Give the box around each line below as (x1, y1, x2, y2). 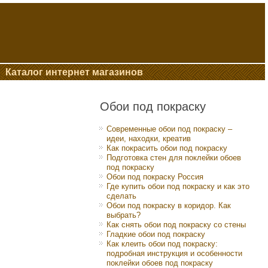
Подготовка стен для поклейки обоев (106, 153, 241, 162)
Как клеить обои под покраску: (106, 239, 218, 248)
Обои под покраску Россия (106, 172, 203, 181)
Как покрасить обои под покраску (106, 144, 227, 153)
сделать (106, 191, 136, 200)
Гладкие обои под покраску (106, 230, 205, 239)
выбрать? (106, 211, 141, 220)
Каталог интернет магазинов (5, 67, 143, 77)
